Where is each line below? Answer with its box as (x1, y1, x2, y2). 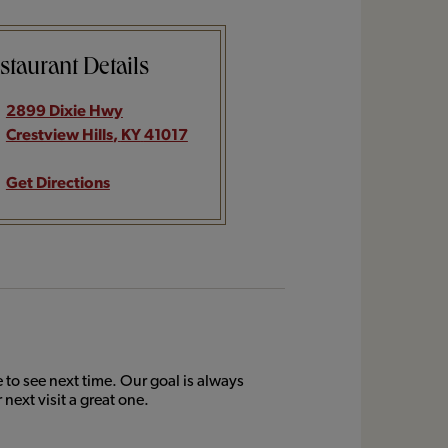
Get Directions (5, 174, 110, 191)
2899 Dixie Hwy (5, 102, 123, 119)
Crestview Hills (5, 126, 113, 143)
